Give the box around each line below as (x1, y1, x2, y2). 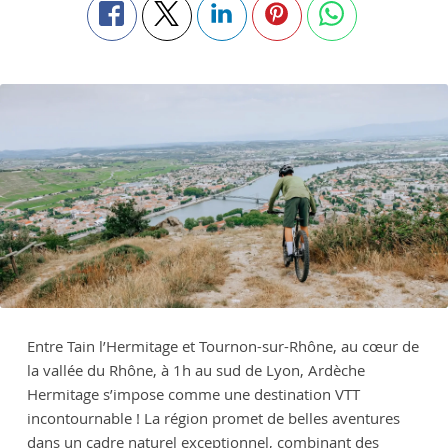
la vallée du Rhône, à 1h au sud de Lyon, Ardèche (26, 359, 365, 380)
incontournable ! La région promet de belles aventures (26, 407, 400, 428)
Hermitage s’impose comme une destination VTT (26, 383, 360, 404)
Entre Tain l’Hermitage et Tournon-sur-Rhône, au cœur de (26, 335, 419, 356)
